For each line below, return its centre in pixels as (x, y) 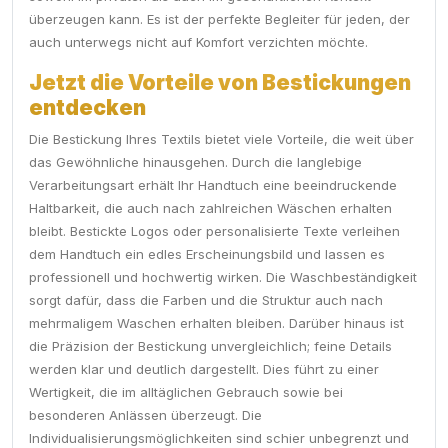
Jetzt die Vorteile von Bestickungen (220, 83)
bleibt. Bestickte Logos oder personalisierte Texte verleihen (214, 231)
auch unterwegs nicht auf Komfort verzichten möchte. (198, 42)
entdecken (87, 108)
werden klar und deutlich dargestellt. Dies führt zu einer (204, 369)
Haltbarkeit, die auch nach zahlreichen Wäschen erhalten (210, 208)
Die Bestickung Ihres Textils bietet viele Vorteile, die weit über (221, 139)
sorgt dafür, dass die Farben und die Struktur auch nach (206, 300)
